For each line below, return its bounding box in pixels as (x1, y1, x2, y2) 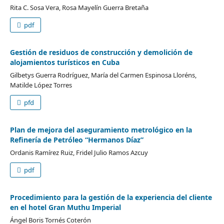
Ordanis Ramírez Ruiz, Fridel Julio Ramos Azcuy (9, 147, 148, 157)
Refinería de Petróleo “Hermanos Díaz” (9, 134, 143, 144)
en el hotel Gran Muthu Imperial (9, 202, 121, 212)
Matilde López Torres (9, 80, 72, 89)
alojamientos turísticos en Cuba (9, 57, 119, 67)
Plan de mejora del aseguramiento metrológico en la (9, 124, 192, 134)
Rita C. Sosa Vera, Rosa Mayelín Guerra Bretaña (9, 2, 148, 12)
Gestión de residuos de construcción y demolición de (9, 47, 192, 57)
